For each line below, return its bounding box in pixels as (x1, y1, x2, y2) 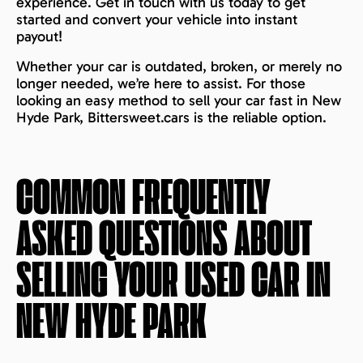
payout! (16, 28, 62, 46)
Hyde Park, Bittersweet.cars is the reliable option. (16, 109, 327, 127)
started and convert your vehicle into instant (16, 11, 297, 29)
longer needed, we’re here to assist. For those (16, 75, 305, 93)
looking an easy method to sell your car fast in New (16, 92, 341, 110)
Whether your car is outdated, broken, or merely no (16, 58, 342, 76)
